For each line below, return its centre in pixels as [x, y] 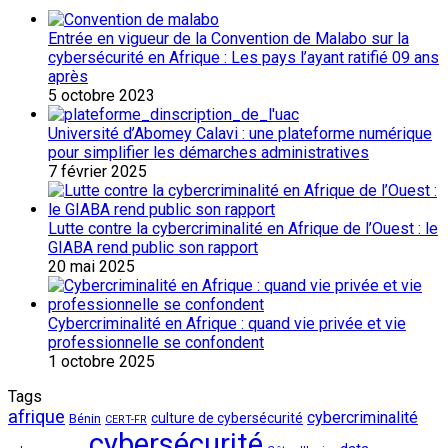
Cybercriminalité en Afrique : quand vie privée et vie [227, 323]
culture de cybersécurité [227, 417]
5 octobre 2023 [101, 95]
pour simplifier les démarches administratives [208, 152]
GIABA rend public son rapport [153, 247]
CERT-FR [126, 419]
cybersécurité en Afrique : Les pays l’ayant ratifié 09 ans [243, 57]
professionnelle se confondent [156, 342]
